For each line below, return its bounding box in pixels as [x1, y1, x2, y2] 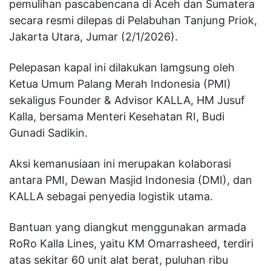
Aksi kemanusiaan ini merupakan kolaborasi [9, 157, 231, 170]
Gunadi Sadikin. [9, 126, 88, 139]
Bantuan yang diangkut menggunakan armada [9, 220, 246, 233]
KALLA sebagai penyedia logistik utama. [9, 189, 213, 203]
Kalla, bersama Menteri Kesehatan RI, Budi [9, 109, 224, 123]
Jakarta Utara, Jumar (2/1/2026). [9, 30, 178, 43]
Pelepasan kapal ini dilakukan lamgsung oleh [9, 60, 235, 74]
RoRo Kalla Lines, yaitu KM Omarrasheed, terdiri [9, 237, 253, 250]
